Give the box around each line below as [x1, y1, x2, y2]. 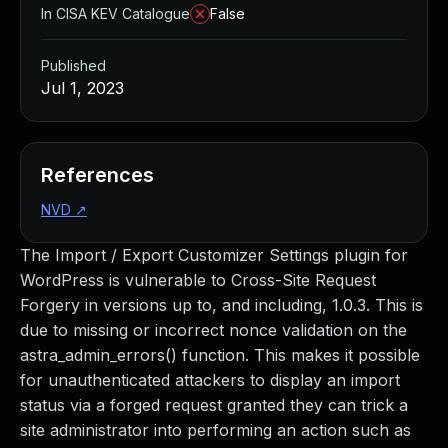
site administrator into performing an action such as [20, 420, 411, 440]
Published [41, 57, 106, 74]
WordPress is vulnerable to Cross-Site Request [20, 270, 376, 290]
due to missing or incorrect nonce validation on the [20, 320, 407, 340]
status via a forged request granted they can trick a [20, 395, 408, 415]
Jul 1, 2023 [41, 78, 124, 98]
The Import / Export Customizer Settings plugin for [20, 245, 408, 265]
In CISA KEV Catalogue [41, 5, 190, 22]
